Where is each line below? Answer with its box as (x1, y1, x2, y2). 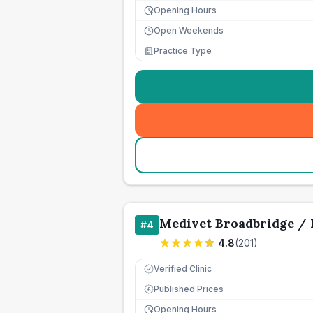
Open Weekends (154, 25, 224, 36)
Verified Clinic (154, 263, 212, 274)
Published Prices (154, 284, 224, 294)
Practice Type (154, 45, 212, 56)
